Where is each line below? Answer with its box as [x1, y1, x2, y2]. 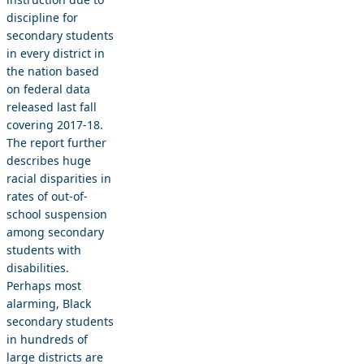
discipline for [6, 9, 78, 25]
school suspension [6, 206, 107, 222]
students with [6, 241, 81, 258]
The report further [6, 134, 106, 150]
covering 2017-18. [6, 116, 103, 132]
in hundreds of [6, 331, 88, 347]
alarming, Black [6, 295, 91, 311]
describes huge [6, 152, 91, 168]
